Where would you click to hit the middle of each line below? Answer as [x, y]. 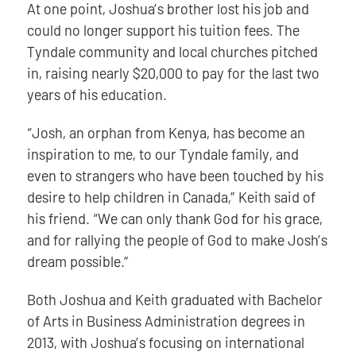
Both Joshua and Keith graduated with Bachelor [174, 299]
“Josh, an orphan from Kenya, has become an [166, 132]
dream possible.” [77, 261]
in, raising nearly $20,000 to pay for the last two [173, 73]
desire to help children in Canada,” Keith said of [171, 197]
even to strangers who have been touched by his [175, 175]
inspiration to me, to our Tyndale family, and [163, 154]
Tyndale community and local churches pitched [172, 51]
